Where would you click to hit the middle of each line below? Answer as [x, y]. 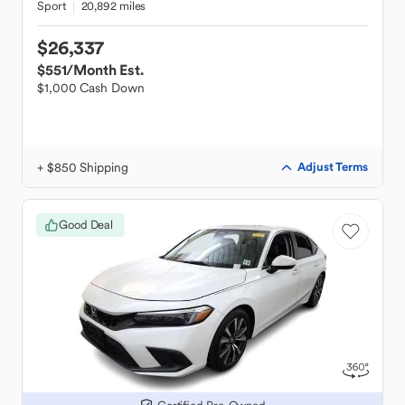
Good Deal [86, 225]
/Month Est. [105, 70]
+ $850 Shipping [83, 167]
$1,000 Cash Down [91, 88]
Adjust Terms [333, 167]
